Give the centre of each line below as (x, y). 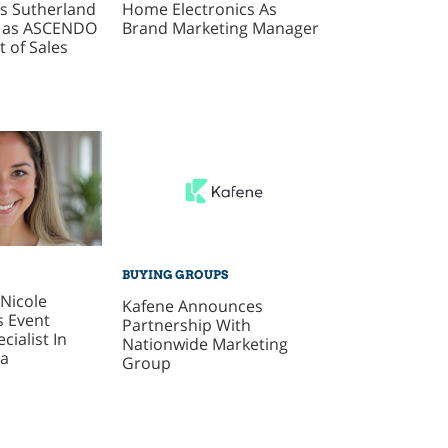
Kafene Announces (193, 306)
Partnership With (187, 325)
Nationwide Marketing (205, 344)
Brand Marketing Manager (221, 28)
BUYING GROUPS (175, 275)
